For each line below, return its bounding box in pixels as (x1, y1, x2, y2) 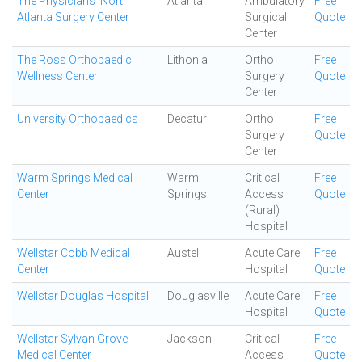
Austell (167, 246, 201, 259)
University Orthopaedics (17, 112, 138, 125)
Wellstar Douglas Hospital (17, 289, 149, 302)
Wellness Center (17, 69, 98, 82)
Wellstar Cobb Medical (17, 246, 130, 259)
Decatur (167, 112, 207, 125)
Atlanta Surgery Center (17, 11, 129, 23)
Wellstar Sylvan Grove (17, 332, 128, 345)
